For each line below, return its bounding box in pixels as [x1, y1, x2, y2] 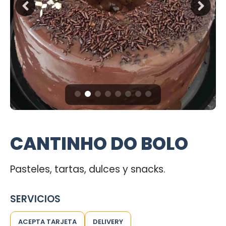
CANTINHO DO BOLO [10, 131, 188, 156]
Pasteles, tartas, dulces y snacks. [10, 162, 165, 176]
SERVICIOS [10, 192, 61, 206]
